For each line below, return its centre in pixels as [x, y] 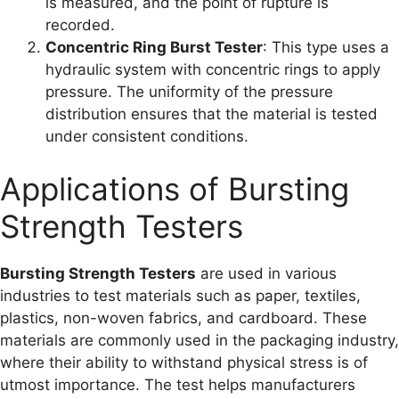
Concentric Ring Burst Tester [154, 47]
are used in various [266, 274]
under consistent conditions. [147, 136]
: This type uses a [326, 47]
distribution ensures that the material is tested [212, 114]
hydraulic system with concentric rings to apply [213, 69]
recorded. [80, 24]
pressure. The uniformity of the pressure [189, 91]
